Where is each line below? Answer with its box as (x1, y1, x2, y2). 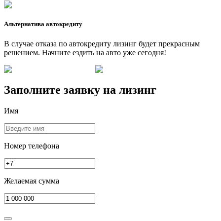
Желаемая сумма (4, 177, 59, 185)
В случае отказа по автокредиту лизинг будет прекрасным (4, 39, 200, 48)
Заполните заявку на (4, 83, 119, 97)
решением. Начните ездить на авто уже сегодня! (4, 48, 166, 57)
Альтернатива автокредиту (4, 20, 82, 28)
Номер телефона (4, 142, 59, 150)
